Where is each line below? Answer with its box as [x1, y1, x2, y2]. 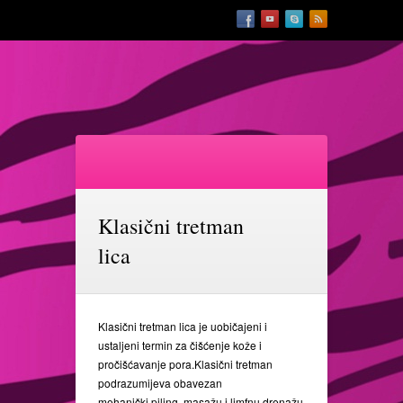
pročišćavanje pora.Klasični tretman [98, 356, 273, 372]
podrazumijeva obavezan [98, 375, 222, 390]
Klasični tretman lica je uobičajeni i [98, 318, 267, 334]
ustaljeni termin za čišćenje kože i [98, 337, 262, 353]
